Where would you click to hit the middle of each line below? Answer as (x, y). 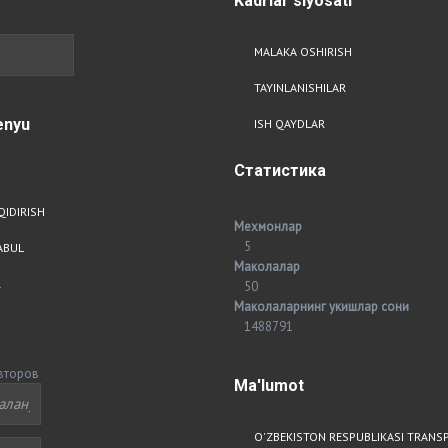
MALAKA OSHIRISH (303, 51)
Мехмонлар (268, 226)
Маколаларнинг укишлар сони (321, 306)
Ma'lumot (269, 385)
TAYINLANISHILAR (300, 87)
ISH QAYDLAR (289, 123)
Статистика (280, 170)
